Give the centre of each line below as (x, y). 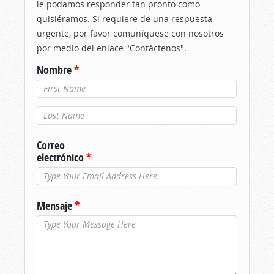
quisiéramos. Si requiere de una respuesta (124, 18)
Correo (51, 145)
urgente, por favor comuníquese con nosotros (130, 33)
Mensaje (56, 206)
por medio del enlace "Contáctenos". (112, 48)
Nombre (55, 70)
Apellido (55, 112)
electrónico (61, 157)
